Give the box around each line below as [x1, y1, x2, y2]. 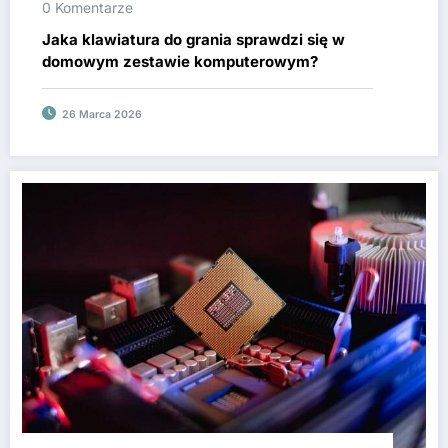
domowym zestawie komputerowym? [42, 51, 318, 71]
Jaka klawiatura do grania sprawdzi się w [42, 29, 345, 49]
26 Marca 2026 [62, 107, 142, 121]
